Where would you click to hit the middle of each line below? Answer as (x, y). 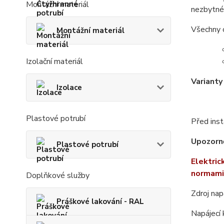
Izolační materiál (54, 61)
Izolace (69, 87)
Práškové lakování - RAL (100, 201)
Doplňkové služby (58, 175)
